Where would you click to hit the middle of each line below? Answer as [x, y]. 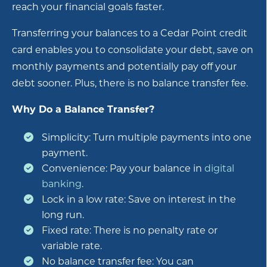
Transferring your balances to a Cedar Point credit [130, 33]
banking [62, 184]
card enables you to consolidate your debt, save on [133, 49]
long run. [63, 215]
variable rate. [72, 246]
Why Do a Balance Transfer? [83, 109]
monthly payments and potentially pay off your [124, 66]
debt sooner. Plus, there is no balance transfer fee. [130, 83]
